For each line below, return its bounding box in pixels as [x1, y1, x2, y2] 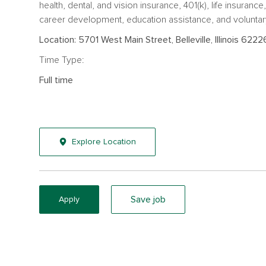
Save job [131, 194, 166, 204]
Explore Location [72, 137, 136, 146]
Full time [39, 75, 73, 85]
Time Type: [39, 55, 84, 65]
